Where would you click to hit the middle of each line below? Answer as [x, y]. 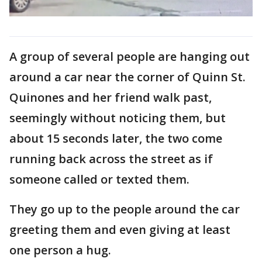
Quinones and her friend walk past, [111, 97]
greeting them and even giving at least [120, 229]
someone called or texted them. [99, 179]
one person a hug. [60, 250]
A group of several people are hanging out [130, 56]
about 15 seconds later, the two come [116, 138]
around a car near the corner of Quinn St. [127, 77]
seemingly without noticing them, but [118, 118]
